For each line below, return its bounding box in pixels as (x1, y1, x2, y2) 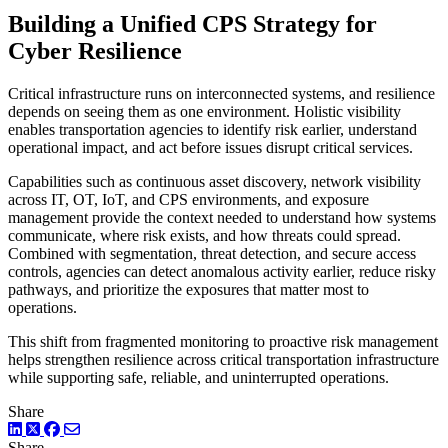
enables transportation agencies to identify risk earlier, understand (8, 121, 417, 138)
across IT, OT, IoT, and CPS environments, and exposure (8, 191, 369, 208)
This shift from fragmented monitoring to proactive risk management (8, 333, 438, 350)
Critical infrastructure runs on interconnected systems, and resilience (8, 85, 435, 102)
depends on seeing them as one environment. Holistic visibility (8, 103, 401, 120)
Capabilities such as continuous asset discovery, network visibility (8, 173, 421, 190)
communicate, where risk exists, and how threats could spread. (8, 227, 401, 244)
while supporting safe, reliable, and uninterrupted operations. (8, 369, 389, 386)
